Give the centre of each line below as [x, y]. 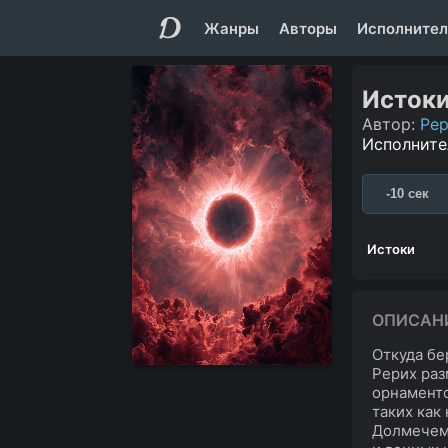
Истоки [391, 248]
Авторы [308, 28]
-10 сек [407, 194]
